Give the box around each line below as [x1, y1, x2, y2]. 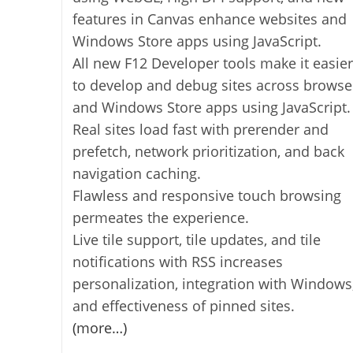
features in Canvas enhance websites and [72, 9, 347, 28]
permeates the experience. [72, 207, 249, 227]
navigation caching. [72, 163, 201, 183]
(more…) [72, 318, 127, 337]
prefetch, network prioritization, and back [72, 141, 344, 161]
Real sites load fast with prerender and [72, 119, 329, 139]
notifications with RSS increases [72, 251, 283, 271]
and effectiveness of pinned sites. [72, 295, 295, 315]
